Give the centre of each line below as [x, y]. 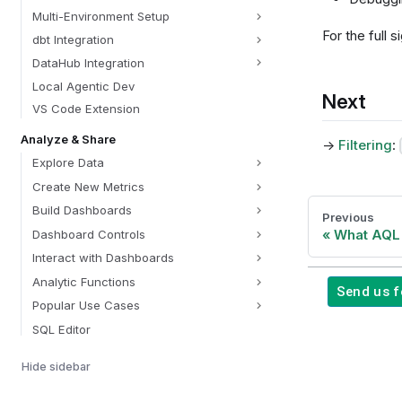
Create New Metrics [88, 186]
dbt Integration [73, 39]
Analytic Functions [83, 281]
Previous [348, 217]
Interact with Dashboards [103, 258]
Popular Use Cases [86, 306]
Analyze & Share [68, 140]
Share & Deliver [75, 352]
